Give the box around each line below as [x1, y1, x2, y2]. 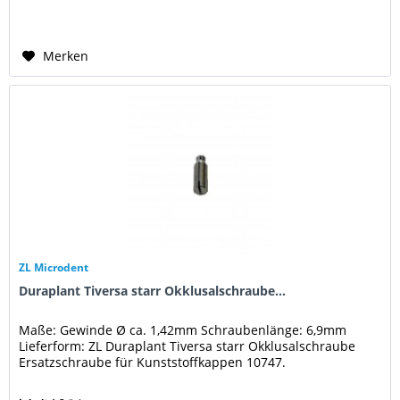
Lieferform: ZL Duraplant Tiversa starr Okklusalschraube [19, 337, 356, 355]
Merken [43, 47, 89, 65]
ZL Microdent [19, 260, 89, 276]
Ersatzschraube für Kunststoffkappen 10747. [19, 354, 287, 371]
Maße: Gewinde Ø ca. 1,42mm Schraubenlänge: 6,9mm [19, 321, 347, 339]
